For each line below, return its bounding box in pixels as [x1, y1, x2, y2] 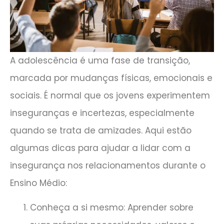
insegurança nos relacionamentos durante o [10, 159, 205, 171]
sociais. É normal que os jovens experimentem [10, 89, 210, 101]
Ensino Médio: [10, 176, 67, 189]
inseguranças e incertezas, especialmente [10, 106, 194, 119]
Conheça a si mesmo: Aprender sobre [30, 201, 193, 214]
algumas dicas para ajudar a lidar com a [10, 141, 190, 154]
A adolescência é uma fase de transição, [10, 54, 190, 66]
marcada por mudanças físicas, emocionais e [10, 71, 212, 84]
